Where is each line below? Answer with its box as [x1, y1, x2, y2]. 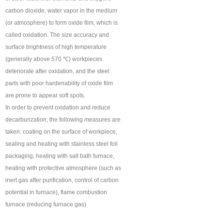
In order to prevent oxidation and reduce [5, 104, 111, 111]
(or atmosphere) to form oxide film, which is [5, 19, 118, 27]
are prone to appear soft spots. [5, 92, 86, 99]
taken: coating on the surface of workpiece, [5, 128, 118, 136]
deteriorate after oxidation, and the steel [5, 68, 110, 75]
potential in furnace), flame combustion [5, 189, 108, 196]
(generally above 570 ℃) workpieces [5, 56, 103, 63]
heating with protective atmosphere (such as [5, 165, 122, 172]
